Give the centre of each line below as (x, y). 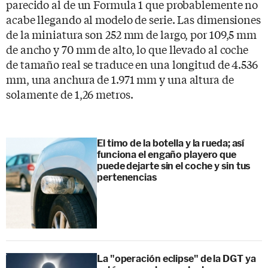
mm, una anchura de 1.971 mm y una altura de (120, 79)
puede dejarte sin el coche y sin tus (174, 166)
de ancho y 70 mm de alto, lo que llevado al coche (127, 49)
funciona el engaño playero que (167, 154)
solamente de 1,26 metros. (70, 94)
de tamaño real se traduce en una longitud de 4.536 (132, 64)
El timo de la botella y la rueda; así (171, 143)
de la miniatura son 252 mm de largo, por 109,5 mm (132, 34)
